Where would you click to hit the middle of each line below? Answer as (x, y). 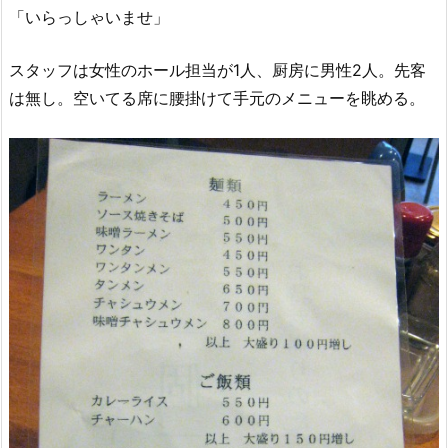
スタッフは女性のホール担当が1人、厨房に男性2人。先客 (217, 70)
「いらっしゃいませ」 (89, 16)
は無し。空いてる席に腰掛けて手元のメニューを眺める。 (217, 98)
